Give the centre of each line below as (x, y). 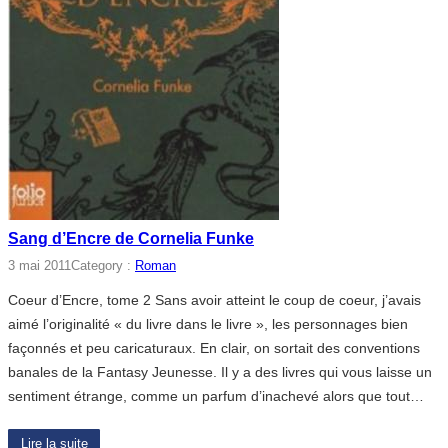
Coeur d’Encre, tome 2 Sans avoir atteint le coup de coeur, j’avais (214, 299)
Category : (103, 265)
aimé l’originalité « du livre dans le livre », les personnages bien (208, 323)
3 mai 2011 (39, 265)
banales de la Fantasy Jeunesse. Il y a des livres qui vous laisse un (220, 371)
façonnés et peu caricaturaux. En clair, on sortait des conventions (214, 347)
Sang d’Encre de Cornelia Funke (131, 238)
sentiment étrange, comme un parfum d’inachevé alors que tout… (216, 395)
